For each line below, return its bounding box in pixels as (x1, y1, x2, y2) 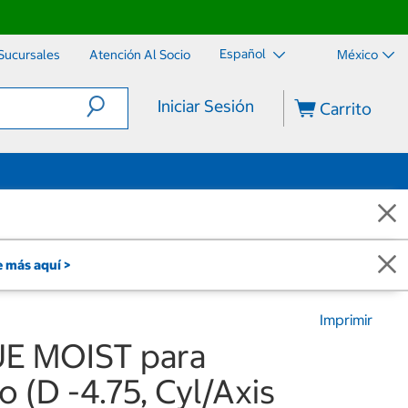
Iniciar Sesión (157, 96, 254, 117)
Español (219, 46, 269, 63)
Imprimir (320, 311, 372, 329)
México (337, 46, 378, 63)
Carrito (316, 98, 372, 119)
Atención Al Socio (89, 46, 190, 63)
